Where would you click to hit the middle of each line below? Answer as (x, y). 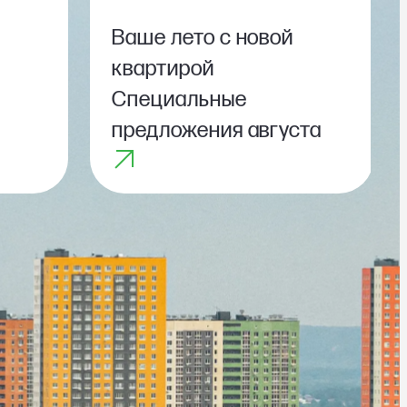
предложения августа (217, 130)
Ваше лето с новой (203, 38)
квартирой (163, 69)
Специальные (179, 99)
